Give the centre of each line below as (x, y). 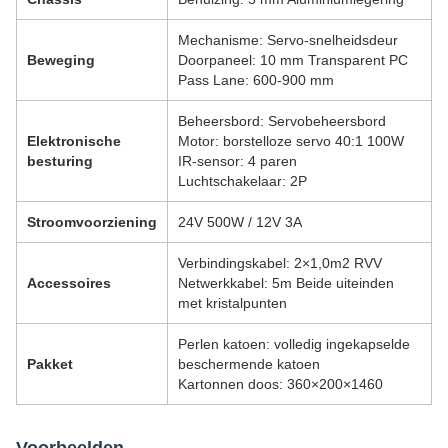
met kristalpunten (232, 303)
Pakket (50, 364)
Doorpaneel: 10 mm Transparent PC (293, 60)
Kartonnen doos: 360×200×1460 (280, 384)
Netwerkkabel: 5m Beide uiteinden (286, 283)
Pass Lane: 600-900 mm (256, 80)
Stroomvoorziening (92, 222)
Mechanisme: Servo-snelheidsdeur (288, 40)
